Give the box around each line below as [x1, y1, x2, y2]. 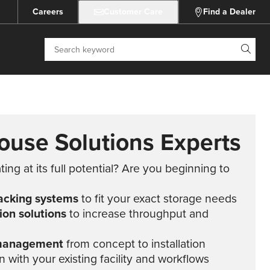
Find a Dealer [202, 7, 256, 17]
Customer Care [103, 7, 163, 17]
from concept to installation [63, 236, 206, 251]
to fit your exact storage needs [78, 191, 237, 206]
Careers [32, 7, 63, 17]
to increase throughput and [66, 206, 209, 221]
